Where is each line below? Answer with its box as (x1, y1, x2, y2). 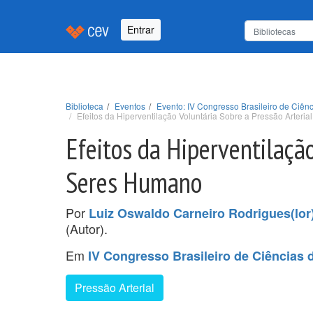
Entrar (127, 22, 154, 37)
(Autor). (66, 219, 108, 238)
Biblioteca (66, 99, 103, 112)
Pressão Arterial (75, 279, 154, 296)
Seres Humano (66, 163, 202, 201)
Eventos (115, 99, 145, 112)
